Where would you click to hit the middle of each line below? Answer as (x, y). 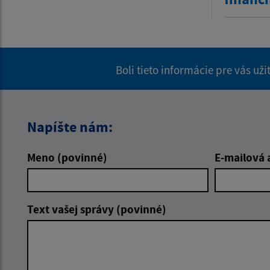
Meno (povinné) (67, 158)
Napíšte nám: (70, 127)
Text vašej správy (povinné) (97, 209)
